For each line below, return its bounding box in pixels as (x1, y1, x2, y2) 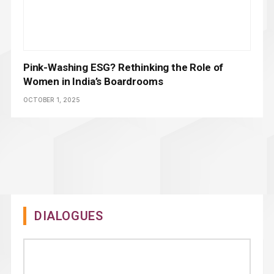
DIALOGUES (34, 209, 103, 224)
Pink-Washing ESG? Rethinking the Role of (23, 61, 224, 74)
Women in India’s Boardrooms (23, 75, 163, 88)
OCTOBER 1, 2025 (23, 96, 80, 104)
